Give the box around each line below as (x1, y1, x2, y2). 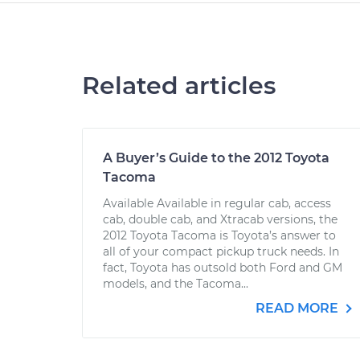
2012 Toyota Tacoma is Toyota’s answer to (103, 228, 336, 243)
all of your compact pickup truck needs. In (103, 244, 339, 259)
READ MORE (256, 301, 342, 316)
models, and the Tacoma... (103, 276, 248, 291)
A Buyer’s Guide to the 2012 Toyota (103, 150, 329, 166)
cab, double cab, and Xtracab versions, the (103, 212, 337, 227)
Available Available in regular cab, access (103, 196, 331, 211)
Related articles (82, 71, 276, 100)
